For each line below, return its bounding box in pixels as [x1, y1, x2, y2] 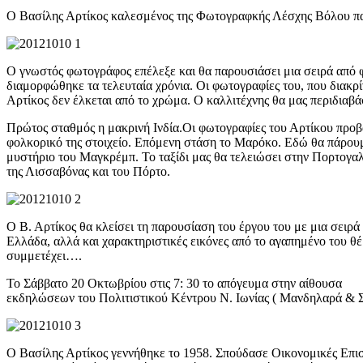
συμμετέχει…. [6, 248, 82, 263]
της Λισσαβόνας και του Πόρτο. [6, 164, 170, 178]
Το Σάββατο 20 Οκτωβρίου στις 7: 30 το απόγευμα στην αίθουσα [6, 275, 342, 290]
